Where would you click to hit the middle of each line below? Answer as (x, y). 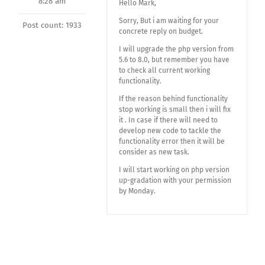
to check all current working (164, 70)
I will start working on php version (174, 170)
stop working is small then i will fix (175, 109)
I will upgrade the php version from (176, 49)
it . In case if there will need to (168, 120)
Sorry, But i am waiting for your (169, 21)
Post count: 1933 (52, 25)
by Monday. (137, 191)
